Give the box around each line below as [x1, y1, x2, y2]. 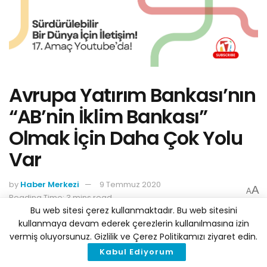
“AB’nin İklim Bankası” [9, 103, 207, 131]
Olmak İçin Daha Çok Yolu [9, 125, 243, 152]
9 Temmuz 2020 [100, 178, 161, 190]
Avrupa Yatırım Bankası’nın [9, 82, 256, 109]
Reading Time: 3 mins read [9, 191, 112, 203]
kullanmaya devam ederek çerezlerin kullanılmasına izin [18, 218, 249, 229]
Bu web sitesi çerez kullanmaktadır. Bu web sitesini [30, 204, 237, 216]
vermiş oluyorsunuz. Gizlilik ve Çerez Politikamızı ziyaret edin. [10, 231, 257, 243]
